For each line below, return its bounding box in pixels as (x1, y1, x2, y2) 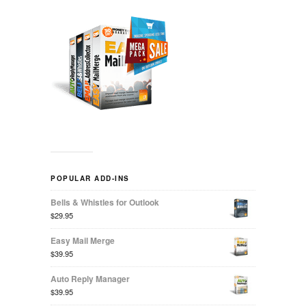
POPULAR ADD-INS (51, 173, 130, 183)
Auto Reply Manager (51, 273, 130, 285)
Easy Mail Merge (51, 234, 115, 247)
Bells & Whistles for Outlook (51, 196, 159, 208)
